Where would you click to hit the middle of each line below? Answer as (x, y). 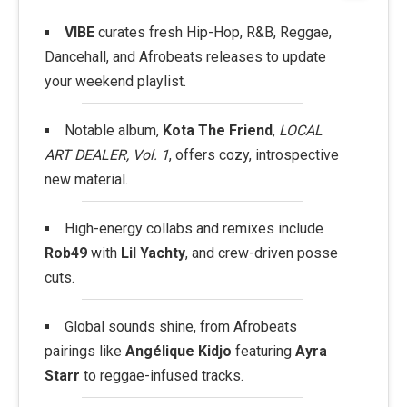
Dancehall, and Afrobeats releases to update (185, 57)
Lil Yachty (153, 253)
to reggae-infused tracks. (162, 376)
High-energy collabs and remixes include (194, 229)
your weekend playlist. (115, 82)
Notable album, (113, 131)
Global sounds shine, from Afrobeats (180, 327)
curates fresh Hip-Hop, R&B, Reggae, (213, 33)
